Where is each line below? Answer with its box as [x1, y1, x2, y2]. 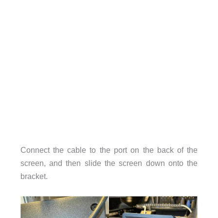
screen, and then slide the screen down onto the [20, 159, 198, 168]
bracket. [20, 172, 48, 181]
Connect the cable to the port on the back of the [20, 145, 198, 155]
